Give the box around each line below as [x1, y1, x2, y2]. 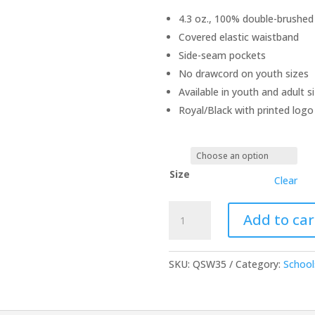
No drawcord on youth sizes [179, 66, 309, 80]
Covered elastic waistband [179, 30, 300, 44]
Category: [236, 257, 284, 271]
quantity [168, 250, 207, 264]
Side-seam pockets [179, 48, 266, 62]
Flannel [168, 217, 201, 231]
